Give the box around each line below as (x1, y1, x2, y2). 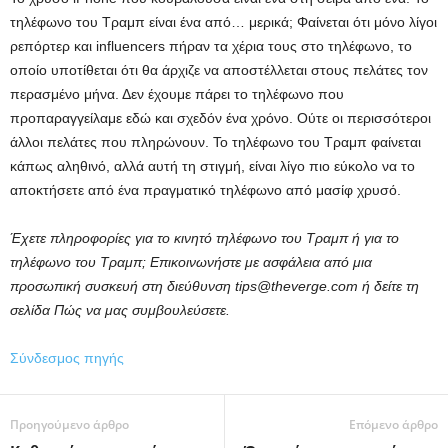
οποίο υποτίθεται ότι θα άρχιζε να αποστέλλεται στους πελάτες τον (10, 62, 428, 78)
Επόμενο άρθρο (349, 416, 438, 433)
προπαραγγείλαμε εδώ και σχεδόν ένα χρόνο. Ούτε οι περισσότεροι (10, 110, 431, 126)
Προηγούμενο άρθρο (10, 416, 129, 433)
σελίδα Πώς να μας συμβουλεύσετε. (10, 302, 230, 318)
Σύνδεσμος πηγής (10, 350, 124, 366)
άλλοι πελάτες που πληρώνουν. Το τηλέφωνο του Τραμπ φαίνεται (10, 134, 421, 150)
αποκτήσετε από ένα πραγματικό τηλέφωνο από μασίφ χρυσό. (10, 182, 401, 198)
